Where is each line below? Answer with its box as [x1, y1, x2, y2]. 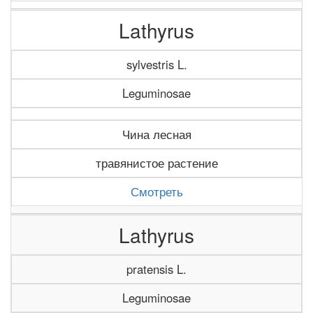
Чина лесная [122, 126, 191, 143]
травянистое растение [95, 154, 218, 171]
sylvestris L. [126, 56, 187, 73]
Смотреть [131, 183, 183, 200]
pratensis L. [126, 261, 187, 277]
